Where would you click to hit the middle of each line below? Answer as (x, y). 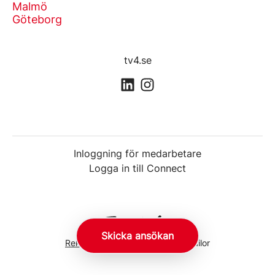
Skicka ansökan (137, 236)
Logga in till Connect (137, 168)
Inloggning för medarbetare (137, 154)
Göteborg (37, 19)
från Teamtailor (179, 242)
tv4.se (137, 60)
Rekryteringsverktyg (106, 242)
